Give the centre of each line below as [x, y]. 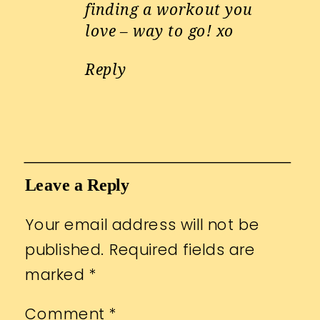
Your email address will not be [142, 224]
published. [65, 249]
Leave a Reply [77, 185]
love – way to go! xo [160, 31]
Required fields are [182, 249]
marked [57, 274]
